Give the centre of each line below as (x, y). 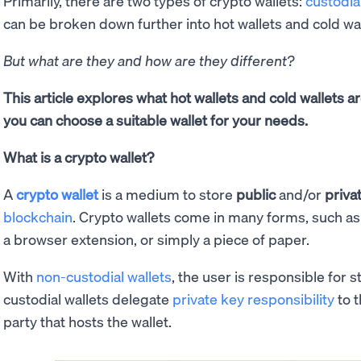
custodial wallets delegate (88, 299)
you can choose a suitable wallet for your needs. (156, 120)
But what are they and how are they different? (149, 60)
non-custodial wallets (104, 276)
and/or (299, 194)
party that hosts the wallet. (89, 321)
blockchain (38, 216)
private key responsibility (253, 299)
